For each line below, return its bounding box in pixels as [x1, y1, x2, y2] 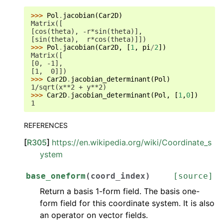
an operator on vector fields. [40, 210, 148, 220]
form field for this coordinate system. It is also [40, 198, 215, 208]
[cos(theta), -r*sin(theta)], [31, 27, 142, 35]
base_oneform [26, 171, 86, 181]
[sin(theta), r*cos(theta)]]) [31, 35, 146, 43]
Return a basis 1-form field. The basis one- [40, 186, 200, 196]
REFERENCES [24, 121, 68, 129]
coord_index [91, 171, 145, 181]
